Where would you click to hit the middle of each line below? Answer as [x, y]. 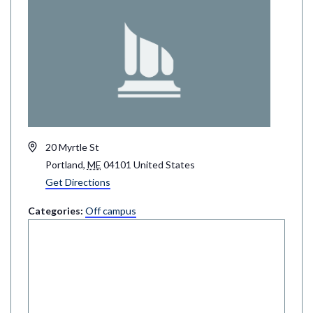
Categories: [57, 210]
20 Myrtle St [72, 147]
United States [164, 164]
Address [46, 146]
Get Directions [78, 182]
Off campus [111, 210]
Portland [64, 164]
